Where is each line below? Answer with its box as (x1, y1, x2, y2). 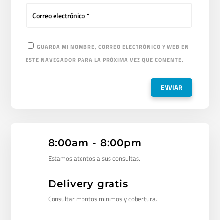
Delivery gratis (48, 178, 128, 190)
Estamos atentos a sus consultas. (48, 153, 140, 164)
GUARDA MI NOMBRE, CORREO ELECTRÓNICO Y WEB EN (37, 43, 190, 51)
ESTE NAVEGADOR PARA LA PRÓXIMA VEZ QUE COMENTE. (26, 56, 184, 64)
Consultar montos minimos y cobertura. (48, 194, 157, 204)
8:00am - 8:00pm (48, 137, 142, 149)
